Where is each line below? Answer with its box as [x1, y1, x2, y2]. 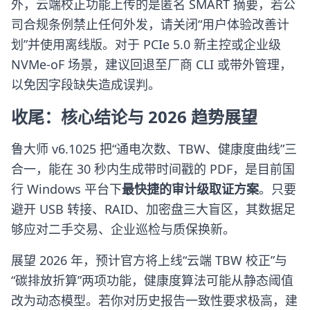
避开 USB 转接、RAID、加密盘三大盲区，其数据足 [11, 201, 295, 217]
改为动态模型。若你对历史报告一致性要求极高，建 [11, 292, 298, 309]
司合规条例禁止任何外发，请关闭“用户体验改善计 [11, 16, 289, 33]
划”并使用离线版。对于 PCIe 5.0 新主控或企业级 [11, 36, 281, 53]
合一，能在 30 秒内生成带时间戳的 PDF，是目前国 [11, 161, 295, 177]
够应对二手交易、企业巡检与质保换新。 [11, 221, 235, 237]
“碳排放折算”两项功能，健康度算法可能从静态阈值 [11, 272, 293, 289]
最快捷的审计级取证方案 [122, 181, 259, 197]
